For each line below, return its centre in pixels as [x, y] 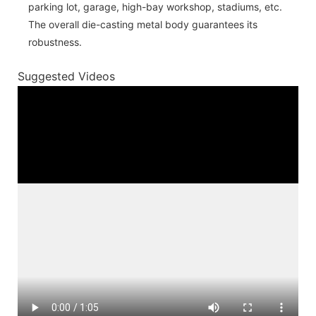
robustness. [55, 42]
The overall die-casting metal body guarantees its [143, 24]
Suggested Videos [66, 77]
